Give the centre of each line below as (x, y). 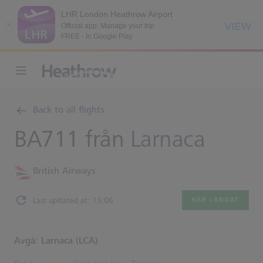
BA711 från (72, 140)
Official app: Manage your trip (108, 26)
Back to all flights (69, 110)
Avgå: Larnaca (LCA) (56, 241)
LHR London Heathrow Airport (117, 14)
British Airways (64, 171)
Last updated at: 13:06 (73, 200)
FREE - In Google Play (97, 36)
